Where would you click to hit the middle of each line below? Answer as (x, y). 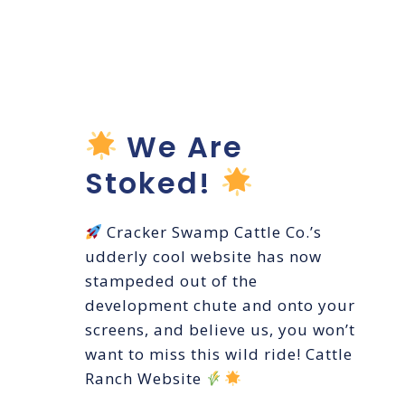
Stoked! (153, 184)
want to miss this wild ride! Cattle (219, 354)
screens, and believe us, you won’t (220, 330)
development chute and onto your (220, 306)
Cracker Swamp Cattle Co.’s (212, 232)
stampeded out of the (171, 281)
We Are (181, 147)
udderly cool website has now (203, 257)
